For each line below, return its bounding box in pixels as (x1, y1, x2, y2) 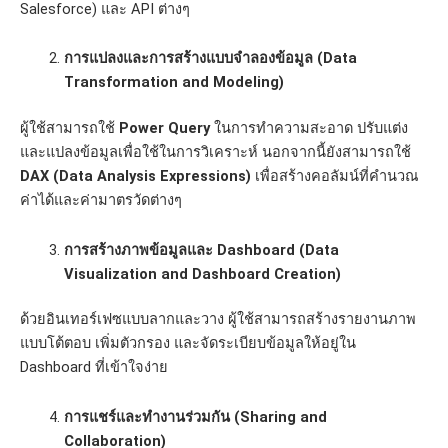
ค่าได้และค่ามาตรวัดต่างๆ (20, 191, 182, 210)
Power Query (119, 119, 210, 138)
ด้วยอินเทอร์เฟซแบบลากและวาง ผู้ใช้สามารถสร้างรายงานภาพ (20, 310, 416, 329)
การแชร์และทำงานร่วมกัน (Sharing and (63, 408, 327, 427)
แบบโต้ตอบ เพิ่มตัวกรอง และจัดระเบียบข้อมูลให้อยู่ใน (20, 334, 356, 353)
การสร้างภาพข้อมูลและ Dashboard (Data (63, 240, 339, 259)
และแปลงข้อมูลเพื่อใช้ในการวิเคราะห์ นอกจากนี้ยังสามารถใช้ (20, 143, 411, 162)
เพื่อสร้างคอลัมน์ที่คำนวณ (251, 167, 419, 186)
